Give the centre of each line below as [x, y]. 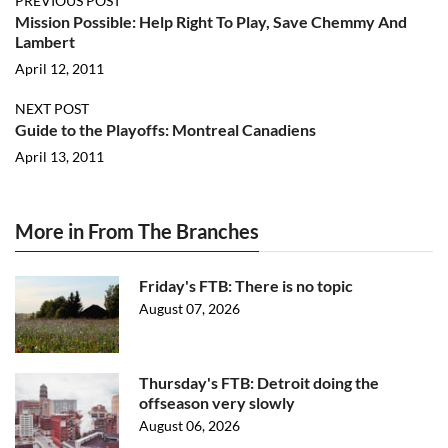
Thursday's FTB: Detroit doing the [259, 382]
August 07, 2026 [189, 308]
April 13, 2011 [59, 156]
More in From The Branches [137, 231]
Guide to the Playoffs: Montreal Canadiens [165, 129]
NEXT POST [52, 108]
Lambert [45, 41]
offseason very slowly [217, 402]
